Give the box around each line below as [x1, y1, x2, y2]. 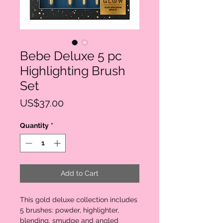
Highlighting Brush [20, 63, 125, 78]
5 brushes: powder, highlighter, [20, 206, 119, 214]
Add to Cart [61, 169, 99, 177]
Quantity [20, 121, 49, 129]
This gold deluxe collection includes [20, 196, 137, 204]
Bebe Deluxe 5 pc [20, 48, 122, 63]
